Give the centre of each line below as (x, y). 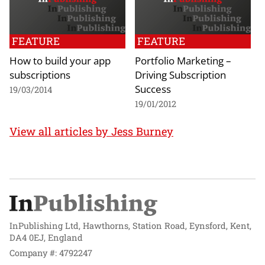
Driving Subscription (180, 74)
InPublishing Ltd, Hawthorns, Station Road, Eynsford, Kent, (130, 225)
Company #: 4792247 (51, 253)
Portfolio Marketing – (183, 60)
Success (153, 88)
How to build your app (60, 60)
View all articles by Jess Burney (91, 131)
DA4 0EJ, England (46, 237)
